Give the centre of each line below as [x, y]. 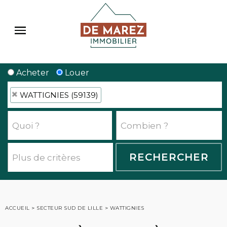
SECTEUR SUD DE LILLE [70, 208]
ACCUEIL [17, 208]
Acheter [32, 73]
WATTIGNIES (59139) [59, 95]
